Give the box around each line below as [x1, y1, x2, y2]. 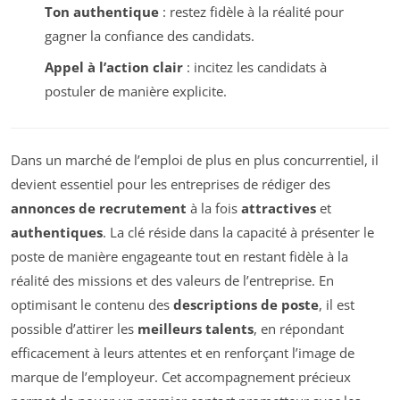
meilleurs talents [137, 320, 254, 338]
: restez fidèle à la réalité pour [158, 3, 344, 21]
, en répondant [254, 320, 344, 338]
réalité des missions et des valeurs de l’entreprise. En [11, 271, 334, 290]
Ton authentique [44, 3, 159, 21]
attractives [241, 199, 316, 218]
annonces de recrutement [11, 199, 187, 218]
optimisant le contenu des [11, 296, 173, 314]
